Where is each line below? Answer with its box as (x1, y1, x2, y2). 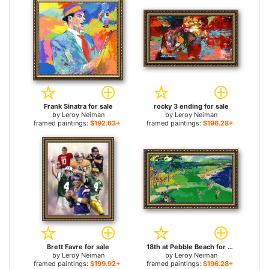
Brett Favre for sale (47, 243, 109, 251)
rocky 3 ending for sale (153, 102, 229, 110)
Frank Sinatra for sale (43, 102, 113, 110)
